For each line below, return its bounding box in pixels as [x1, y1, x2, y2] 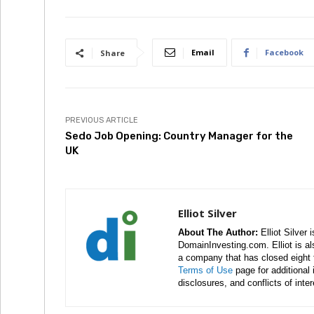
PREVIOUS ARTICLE [65, 116, 138, 125]
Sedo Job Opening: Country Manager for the [65, 130, 293, 142]
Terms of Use [178, 265, 233, 275]
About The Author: [178, 227, 258, 238]
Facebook [265, 47, 303, 57]
